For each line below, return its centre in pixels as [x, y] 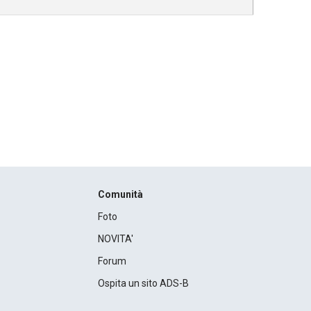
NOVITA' [115, 239]
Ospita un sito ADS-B [143, 284]
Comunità [120, 195]
